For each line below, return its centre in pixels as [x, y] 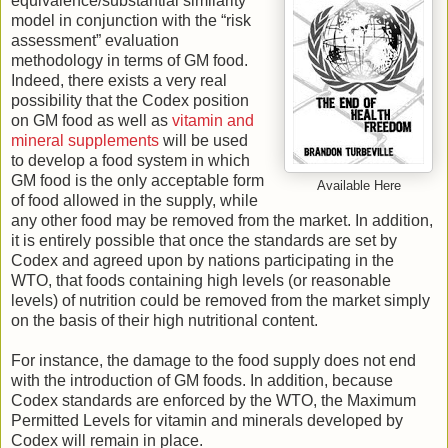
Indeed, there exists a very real [119, 80]
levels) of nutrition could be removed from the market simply [220, 300]
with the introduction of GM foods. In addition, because [202, 380]
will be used [203, 140]
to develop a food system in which [130, 160]
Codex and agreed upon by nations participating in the [202, 260]
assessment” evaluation [95, 40]
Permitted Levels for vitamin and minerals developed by [207, 420]
